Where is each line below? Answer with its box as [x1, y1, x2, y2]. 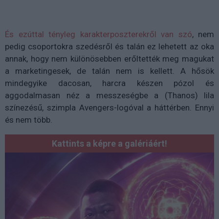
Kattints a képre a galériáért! [52, 138, 167, 149]
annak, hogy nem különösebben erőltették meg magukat [5, 53, 214, 64]
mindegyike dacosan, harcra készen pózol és [5, 78, 214, 88]
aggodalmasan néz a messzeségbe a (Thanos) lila [5, 90, 214, 100]
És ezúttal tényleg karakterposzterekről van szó [5, 29, 192, 39]
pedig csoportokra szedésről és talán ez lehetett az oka [5, 41, 214, 51]
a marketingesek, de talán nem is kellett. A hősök [5, 66, 214, 76]
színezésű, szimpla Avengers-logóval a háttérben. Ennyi [5, 102, 214, 112]
